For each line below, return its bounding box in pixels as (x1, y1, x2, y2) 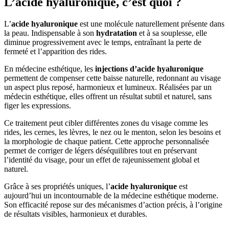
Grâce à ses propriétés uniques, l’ (4, 181, 110, 191)
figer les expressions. (4, 101, 71, 110)
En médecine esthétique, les (4, 64, 95, 73)
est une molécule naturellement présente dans (78, 19, 224, 28)
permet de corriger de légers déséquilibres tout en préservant (4, 146, 197, 155)
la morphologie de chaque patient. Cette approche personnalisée (4, 136, 209, 146)
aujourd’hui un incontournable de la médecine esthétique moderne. (4, 191, 218, 200)
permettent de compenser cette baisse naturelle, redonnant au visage (4, 73, 221, 82)
